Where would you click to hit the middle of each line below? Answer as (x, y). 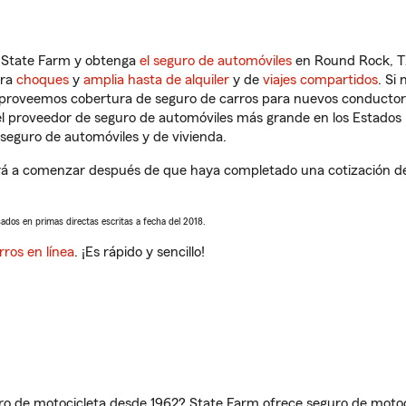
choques (43, 80)
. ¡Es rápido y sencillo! (140, 252)
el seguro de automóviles (216, 61)
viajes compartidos (320, 80)
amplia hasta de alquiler (156, 80)
